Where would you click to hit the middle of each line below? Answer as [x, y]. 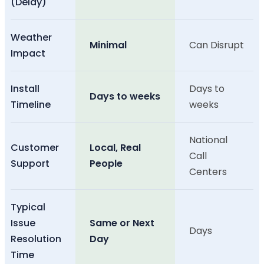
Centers [208, 172]
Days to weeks [125, 97]
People [106, 164]
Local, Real [115, 148]
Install [25, 89]
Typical [28, 207]
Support [30, 164]
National [208, 140]
